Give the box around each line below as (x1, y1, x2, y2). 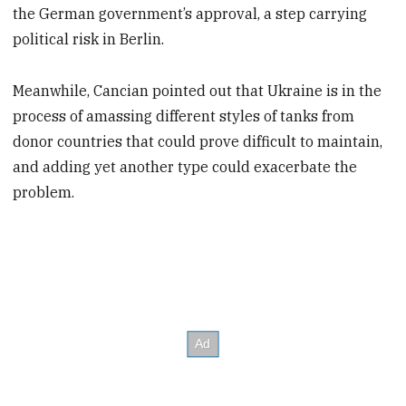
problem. (13, 182, 75, 201)
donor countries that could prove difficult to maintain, (13, 131, 383, 150)
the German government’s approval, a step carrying (13, 5, 368, 24)
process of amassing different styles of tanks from (13, 106, 355, 125)
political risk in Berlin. (13, 30, 165, 49)
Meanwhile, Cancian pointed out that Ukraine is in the (13, 81, 382, 100)
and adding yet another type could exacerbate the (13, 157, 358, 176)
